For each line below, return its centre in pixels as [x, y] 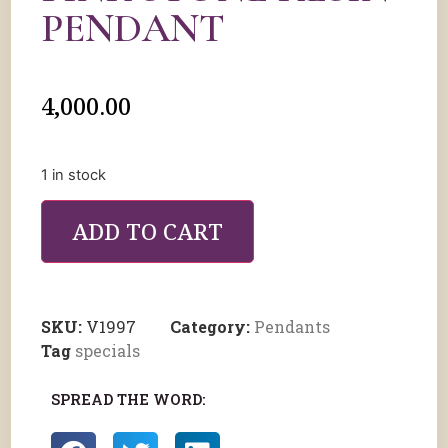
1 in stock [73, 175]
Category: [212, 327]
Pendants [292, 327]
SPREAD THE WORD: [128, 400]
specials [107, 351]
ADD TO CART [147, 232]
